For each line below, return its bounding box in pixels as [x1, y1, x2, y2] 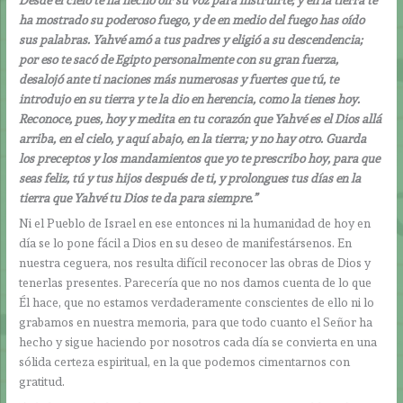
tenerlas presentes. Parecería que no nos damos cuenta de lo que [19, 275, 372, 291]
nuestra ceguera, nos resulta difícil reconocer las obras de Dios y [19, 255, 372, 271]
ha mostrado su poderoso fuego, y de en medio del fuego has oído [19, 12, 365, 27]
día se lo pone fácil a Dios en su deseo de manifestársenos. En [19, 236, 353, 251]
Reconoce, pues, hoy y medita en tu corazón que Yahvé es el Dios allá [19, 111, 382, 126]
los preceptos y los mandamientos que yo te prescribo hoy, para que [19, 150, 381, 166]
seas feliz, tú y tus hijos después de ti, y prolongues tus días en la [19, 170, 362, 185]
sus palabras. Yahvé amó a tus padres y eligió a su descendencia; [19, 31, 363, 47]
